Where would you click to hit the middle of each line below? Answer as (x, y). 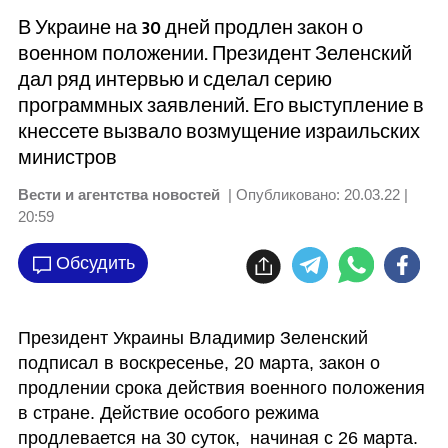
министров (67, 157)
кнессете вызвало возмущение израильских (218, 131)
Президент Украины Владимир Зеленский (192, 338)
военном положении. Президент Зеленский (214, 53)
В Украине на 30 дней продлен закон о (190, 27)
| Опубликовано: (281, 194)
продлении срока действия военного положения (221, 388)
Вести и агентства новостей (118, 194)
